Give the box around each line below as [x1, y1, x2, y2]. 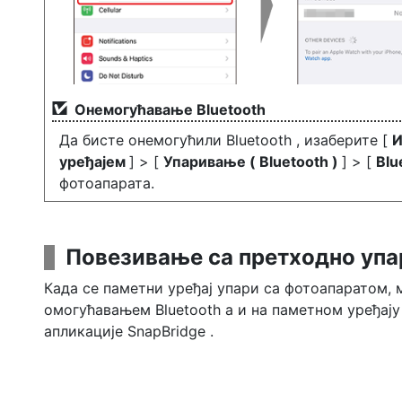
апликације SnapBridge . [44, 321, 214, 340]
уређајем [59, 152, 129, 170]
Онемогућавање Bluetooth [74, 100, 266, 118]
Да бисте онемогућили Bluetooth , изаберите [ [59, 130, 392, 149]
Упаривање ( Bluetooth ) [163, 152, 342, 170]
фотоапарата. [59, 173, 154, 192]
